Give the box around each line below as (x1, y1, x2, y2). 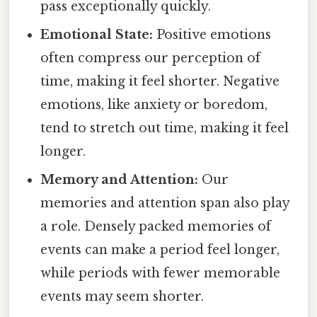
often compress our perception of (40, 50, 261, 67)
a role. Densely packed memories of (40, 219, 272, 235)
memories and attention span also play (40, 195, 290, 212)
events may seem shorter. (40, 289, 204, 305)
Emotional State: (40, 27, 154, 43)
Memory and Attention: (40, 172, 199, 188)
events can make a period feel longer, (40, 242, 280, 258)
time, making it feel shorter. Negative (40, 74, 280, 90)
